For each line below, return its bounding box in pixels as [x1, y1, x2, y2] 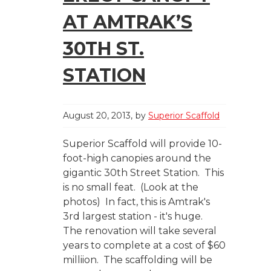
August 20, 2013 [63, 109, 131, 121]
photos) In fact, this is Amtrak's [63, 195, 210, 207]
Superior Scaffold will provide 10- [63, 137, 222, 149]
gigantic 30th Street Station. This [63, 166, 224, 178]
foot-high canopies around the [63, 152, 211, 164]
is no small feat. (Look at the [63, 181, 198, 193]
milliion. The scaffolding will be [63, 253, 212, 266]
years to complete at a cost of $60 [63, 239, 226, 251]
